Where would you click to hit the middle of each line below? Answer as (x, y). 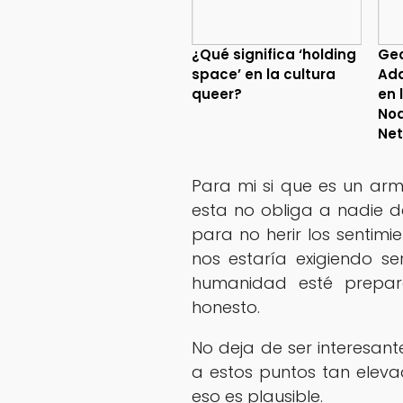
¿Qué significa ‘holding (273, 54)
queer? (216, 94)
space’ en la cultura (263, 74)
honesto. (225, 307)
